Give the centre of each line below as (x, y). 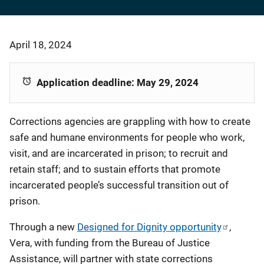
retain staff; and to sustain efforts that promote (115, 169)
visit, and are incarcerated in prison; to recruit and (119, 153)
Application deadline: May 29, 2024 (118, 82)
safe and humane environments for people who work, (127, 137)
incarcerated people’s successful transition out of (119, 185)
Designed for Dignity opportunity (149, 227)
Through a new (43, 227)
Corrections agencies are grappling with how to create (130, 121)
